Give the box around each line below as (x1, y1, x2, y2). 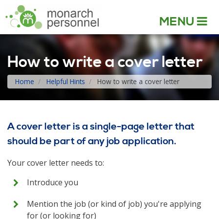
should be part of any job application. (7, 135, 176, 148)
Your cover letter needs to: (7, 157, 106, 168)
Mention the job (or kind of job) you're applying (27, 198, 201, 209)
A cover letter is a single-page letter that (7, 121, 195, 133)
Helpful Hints (46, 77, 85, 86)
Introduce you (27, 177, 78, 188)
